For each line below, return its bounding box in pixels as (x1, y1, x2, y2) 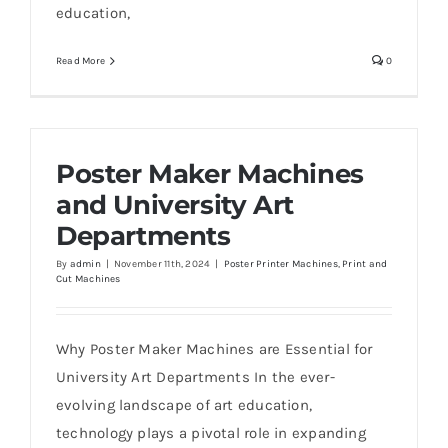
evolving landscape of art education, (56, 396, 313, 414)
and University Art (56, 189, 294, 221)
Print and (342, 258, 388, 270)
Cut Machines (56, 273, 121, 285)
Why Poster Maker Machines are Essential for (56, 340, 373, 358)
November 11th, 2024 (114, 258, 211, 270)
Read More (56, 55, 106, 67)
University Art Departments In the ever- (56, 368, 335, 386)
